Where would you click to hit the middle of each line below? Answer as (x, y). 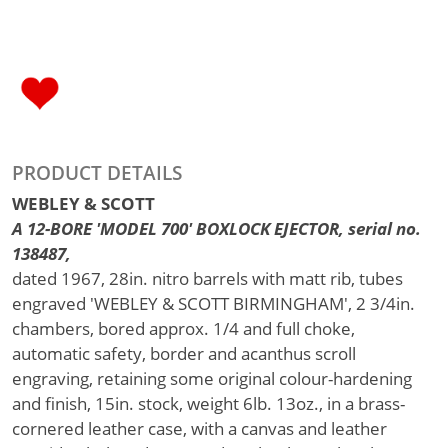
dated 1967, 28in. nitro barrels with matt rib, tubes (207, 278)
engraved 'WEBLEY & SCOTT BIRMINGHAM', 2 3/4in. (213, 303)
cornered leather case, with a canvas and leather (199, 428)
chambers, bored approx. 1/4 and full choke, (183, 328)
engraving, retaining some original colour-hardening (212, 378)
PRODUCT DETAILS (97, 173)
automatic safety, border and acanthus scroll (184, 353)
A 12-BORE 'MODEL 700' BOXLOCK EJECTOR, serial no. (216, 228)
